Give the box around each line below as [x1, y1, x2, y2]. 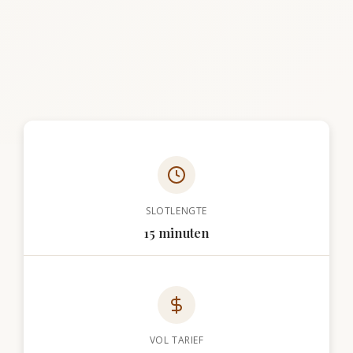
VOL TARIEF [149, 333, 204, 347]
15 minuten [143, 224, 210, 242]
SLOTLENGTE [146, 203, 207, 217]
